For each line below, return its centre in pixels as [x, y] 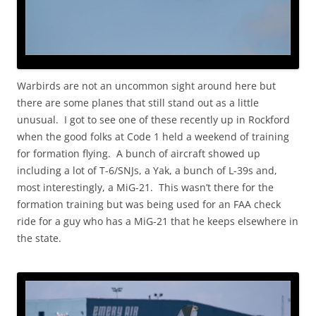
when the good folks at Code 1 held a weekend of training [153, 136]
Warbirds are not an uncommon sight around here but [146, 85]
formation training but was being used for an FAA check [149, 204]
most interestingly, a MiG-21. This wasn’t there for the [145, 187]
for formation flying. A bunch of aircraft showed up [139, 153]
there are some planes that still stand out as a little [138, 102]
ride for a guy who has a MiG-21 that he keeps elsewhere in [158, 221]
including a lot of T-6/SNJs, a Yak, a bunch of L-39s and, [147, 170]
